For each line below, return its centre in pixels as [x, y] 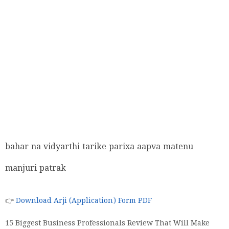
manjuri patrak [36, 168]
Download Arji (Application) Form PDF [84, 201]
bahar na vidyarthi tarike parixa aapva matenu [99, 147]
